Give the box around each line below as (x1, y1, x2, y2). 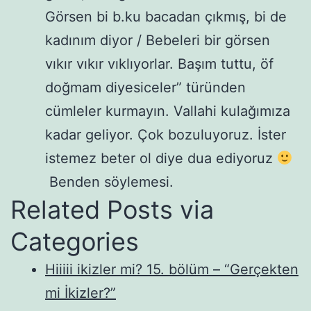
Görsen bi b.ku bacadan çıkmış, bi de (45, 8, 287, 25)
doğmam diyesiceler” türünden (45, 78, 246, 96)
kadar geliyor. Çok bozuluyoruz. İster (45, 126, 286, 143)
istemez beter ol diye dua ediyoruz (45, 149, 277, 167)
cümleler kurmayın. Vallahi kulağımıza (45, 102, 290, 119)
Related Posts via (10, 194, 214, 225)
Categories (10, 226, 139, 257)
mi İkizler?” (45, 284, 116, 301)
